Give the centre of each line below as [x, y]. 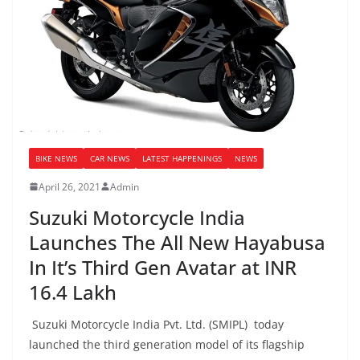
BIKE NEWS [56, 158]
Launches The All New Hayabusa [177, 242]
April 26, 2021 [70, 186]
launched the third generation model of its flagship [167, 344]
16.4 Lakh [73, 292]
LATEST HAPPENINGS [182, 158]
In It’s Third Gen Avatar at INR [163, 267]
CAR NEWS [110, 158]
